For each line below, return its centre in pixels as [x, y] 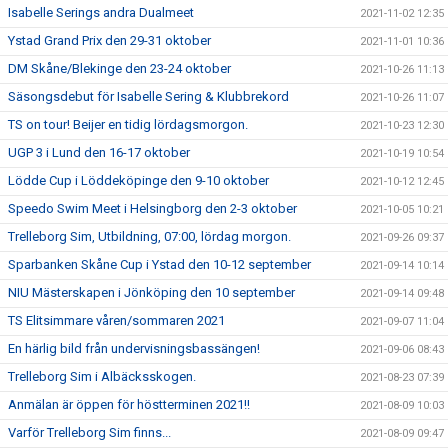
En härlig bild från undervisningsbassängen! [134, 348]
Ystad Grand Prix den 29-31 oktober [109, 40]
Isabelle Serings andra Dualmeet [101, 12]
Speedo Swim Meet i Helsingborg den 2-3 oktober [152, 208]
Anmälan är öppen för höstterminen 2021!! [129, 404]
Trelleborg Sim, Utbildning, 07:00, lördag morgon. [149, 236]
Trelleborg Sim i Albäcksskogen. [102, 376]
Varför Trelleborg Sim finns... [89, 432]
